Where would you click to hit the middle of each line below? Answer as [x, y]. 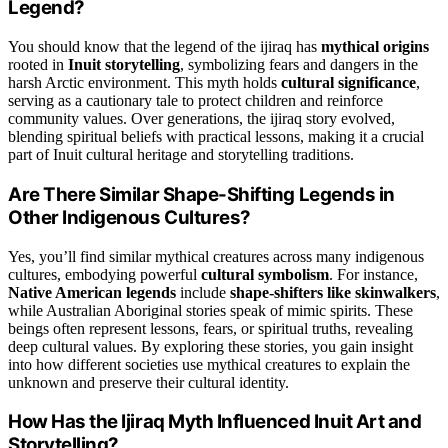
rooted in [38, 65]
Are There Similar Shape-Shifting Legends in [201, 194]
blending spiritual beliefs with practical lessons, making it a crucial [216, 137]
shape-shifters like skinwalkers [333, 292]
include [203, 292]
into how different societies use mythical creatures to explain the [209, 364]
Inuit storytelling [124, 65]
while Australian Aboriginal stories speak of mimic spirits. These [210, 310]
